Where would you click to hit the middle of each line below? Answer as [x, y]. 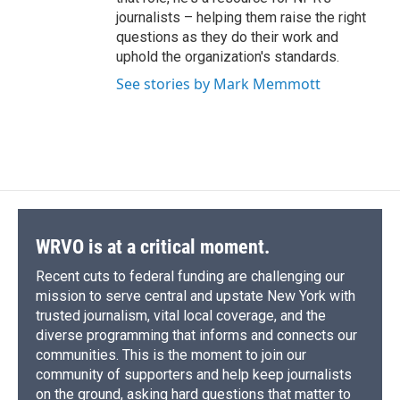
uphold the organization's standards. [228, 56]
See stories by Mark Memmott [218, 83]
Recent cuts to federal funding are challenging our [190, 276]
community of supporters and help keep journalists [194, 374]
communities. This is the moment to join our [171, 354]
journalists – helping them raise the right [241, 17]
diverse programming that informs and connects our [196, 335]
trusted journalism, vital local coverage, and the [181, 315]
